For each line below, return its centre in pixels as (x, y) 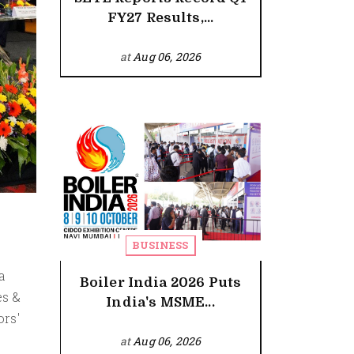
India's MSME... (160, 302)
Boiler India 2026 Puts (160, 282)
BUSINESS (160, 245)
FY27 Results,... (160, 18)
